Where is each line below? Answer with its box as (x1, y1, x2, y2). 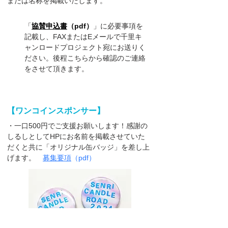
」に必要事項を (93, 22, 143, 30)
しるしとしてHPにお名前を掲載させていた (7, 132, 145, 140)
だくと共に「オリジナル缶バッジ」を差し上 (7, 143, 150, 151)
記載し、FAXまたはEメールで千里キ (24, 33, 142, 41)
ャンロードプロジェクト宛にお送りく (24, 43, 146, 51)
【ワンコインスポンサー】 (7, 106, 105, 115)
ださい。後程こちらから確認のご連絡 (24, 54, 146, 62)
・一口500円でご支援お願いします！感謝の (7, 122, 148, 130)
